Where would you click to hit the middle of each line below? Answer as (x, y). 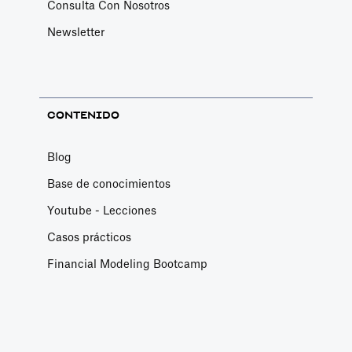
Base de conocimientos (109, 185)
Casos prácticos (89, 238)
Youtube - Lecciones (102, 211)
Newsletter (76, 33)
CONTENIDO (83, 115)
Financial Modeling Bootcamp (127, 265)
